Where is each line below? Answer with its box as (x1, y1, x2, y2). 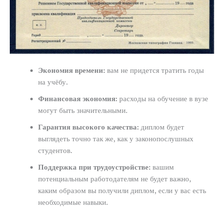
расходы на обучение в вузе (117, 94, 209, 103)
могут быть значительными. (38, 106, 128, 115)
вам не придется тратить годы (105, 66, 204, 75)
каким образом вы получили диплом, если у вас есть (38, 186, 207, 195)
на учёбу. (38, 77, 68, 87)
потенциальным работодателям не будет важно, (38, 174, 192, 183)
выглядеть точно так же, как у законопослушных (38, 134, 194, 143)
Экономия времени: (38, 66, 106, 75)
